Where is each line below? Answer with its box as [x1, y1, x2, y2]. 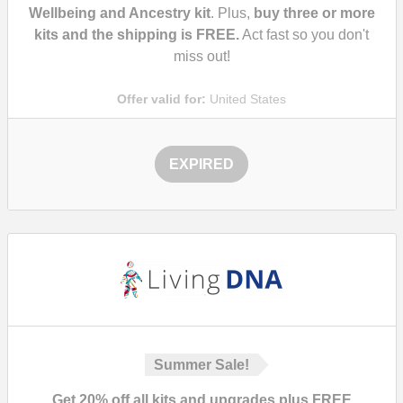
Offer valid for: [117, 92, 206, 106]
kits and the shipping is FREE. [34, 27, 239, 42]
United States [206, 92, 286, 106]
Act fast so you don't [239, 27, 369, 42]
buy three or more [253, 5, 375, 21]
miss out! [173, 49, 230, 64]
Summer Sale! [154, 357, 249, 372]
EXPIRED [169, 157, 234, 172]
